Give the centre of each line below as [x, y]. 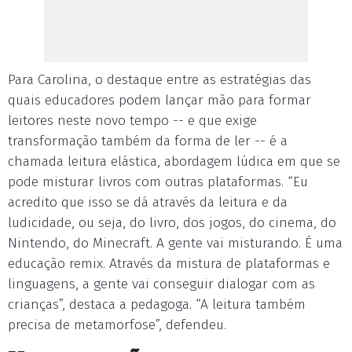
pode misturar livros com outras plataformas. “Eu [158, 182]
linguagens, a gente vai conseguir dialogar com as [161, 284]
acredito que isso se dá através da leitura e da [148, 202]
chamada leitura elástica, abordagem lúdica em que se [174, 161]
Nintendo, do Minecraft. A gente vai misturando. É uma [175, 243]
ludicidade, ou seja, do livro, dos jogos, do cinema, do [172, 223]
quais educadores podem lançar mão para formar [159, 100]
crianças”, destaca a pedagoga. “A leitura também [157, 304]
